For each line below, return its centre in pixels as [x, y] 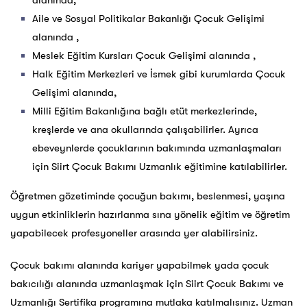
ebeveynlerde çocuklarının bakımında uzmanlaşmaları [157, 148]
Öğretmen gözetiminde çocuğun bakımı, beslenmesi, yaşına [148, 196]
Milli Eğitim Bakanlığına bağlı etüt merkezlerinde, [145, 111]
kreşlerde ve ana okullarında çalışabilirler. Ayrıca [145, 130]
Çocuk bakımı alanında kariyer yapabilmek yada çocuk [140, 266]
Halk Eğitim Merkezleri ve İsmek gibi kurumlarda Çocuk [159, 74]
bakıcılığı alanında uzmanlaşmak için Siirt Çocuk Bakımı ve [147, 284]
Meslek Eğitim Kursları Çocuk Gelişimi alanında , [144, 56]
